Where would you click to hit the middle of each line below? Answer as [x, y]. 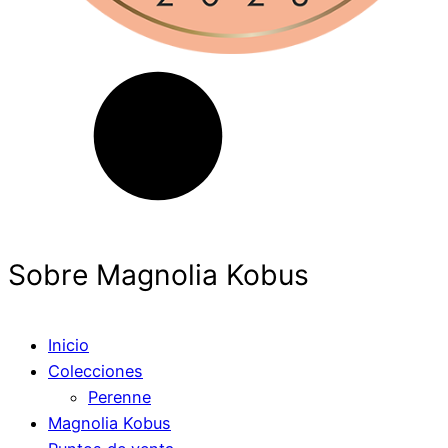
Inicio [68, 345]
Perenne [119, 397]
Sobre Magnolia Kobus [158, 274]
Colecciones [95, 371]
